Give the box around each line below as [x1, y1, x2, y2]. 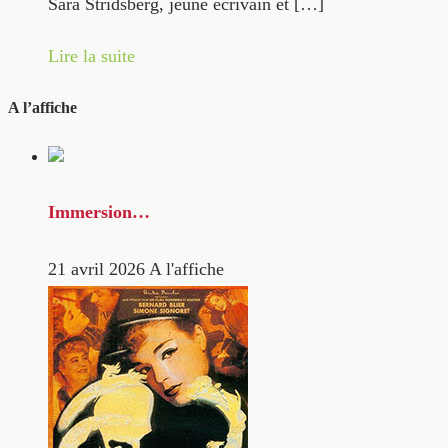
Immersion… [48, 201, 150, 222]
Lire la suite [48, 45, 135, 66]
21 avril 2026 [48, 259, 145, 280]
